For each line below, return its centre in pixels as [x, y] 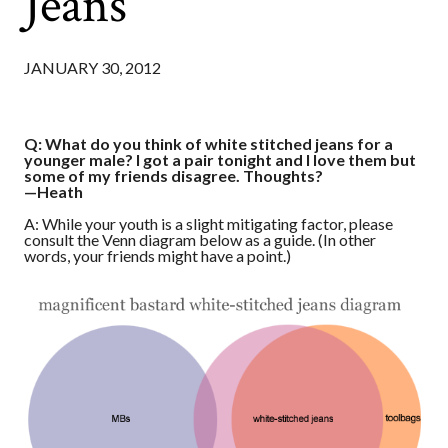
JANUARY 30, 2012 [92, 67]
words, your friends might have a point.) [157, 256]
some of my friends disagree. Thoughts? [173, 176]
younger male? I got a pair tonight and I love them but [220, 160]
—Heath [53, 192]
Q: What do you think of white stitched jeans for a [208, 144]
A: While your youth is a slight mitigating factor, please [208, 224]
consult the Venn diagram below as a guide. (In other [200, 240]
